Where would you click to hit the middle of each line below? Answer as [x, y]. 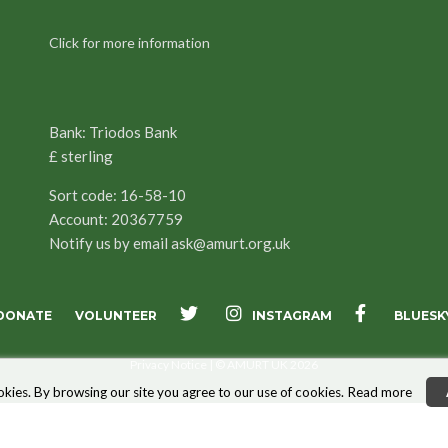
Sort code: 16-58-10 [117, 195]
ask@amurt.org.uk [230, 243]
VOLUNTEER [116, 316]
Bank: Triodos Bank [113, 132]
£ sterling [81, 156]
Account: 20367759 [116, 219]
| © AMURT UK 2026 [262, 365]
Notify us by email [110, 243]
